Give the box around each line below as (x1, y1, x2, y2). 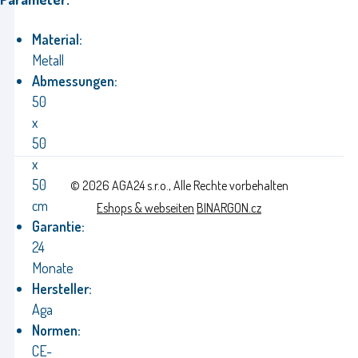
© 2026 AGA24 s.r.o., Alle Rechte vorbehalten (70, 177, 288, 194)
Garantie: (32, 217, 85, 235)
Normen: (32, 320, 81, 339)
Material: (32, 30, 82, 48)
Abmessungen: (32, 71, 117, 89)
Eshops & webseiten (97, 200, 194, 217)
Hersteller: (32, 279, 92, 297)
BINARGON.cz (197, 200, 261, 217)
